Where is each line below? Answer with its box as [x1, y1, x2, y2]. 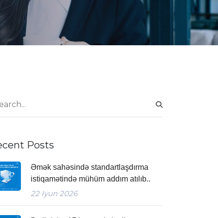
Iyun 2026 [39, 189, 77, 198]
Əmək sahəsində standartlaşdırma [31, 163, 148, 171]
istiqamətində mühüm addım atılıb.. [31, 175, 150, 183]
